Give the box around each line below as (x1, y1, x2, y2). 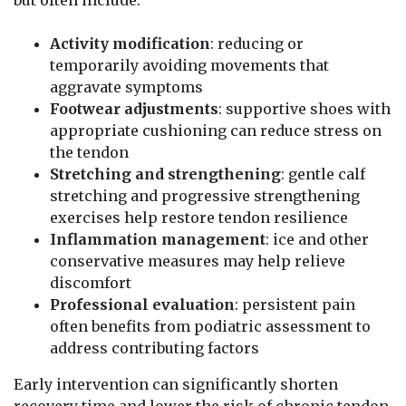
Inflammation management (50, 229, 266, 248)
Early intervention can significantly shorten (14, 374, 338, 393)
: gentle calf (281, 164, 365, 183)
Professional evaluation (50, 295, 235, 314)
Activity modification (50, 34, 210, 53)
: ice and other (266, 229, 369, 248)
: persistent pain (235, 295, 355, 314)
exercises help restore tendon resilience (50, 208, 348, 227)
